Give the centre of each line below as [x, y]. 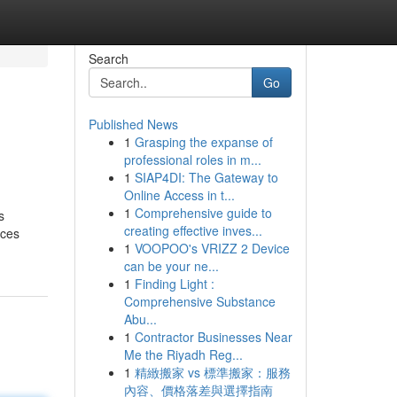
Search [108, 58]
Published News [133, 124]
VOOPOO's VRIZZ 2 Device [212, 248]
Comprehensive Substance [199, 301]
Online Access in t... [179, 195]
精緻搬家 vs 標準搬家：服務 [212, 372]
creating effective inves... [193, 230]
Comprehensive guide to [203, 213]
